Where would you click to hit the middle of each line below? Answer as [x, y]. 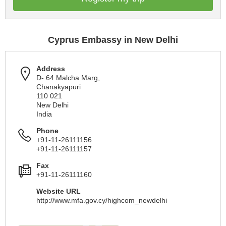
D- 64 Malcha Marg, [68, 78]
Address [51, 69]
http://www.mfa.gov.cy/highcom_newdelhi [102, 200]
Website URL [59, 191]
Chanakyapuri [59, 87]
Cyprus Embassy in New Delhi [113, 40]
